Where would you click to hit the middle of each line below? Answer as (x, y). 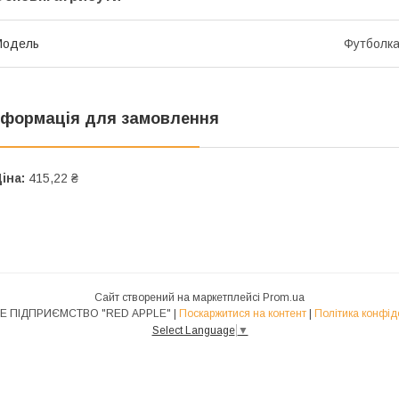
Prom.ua (284, 297)
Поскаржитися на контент (243, 313)
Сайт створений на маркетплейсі (179, 297)
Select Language (193, 330)
